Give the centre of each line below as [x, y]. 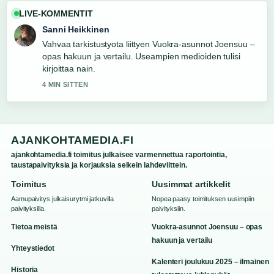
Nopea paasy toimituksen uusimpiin [203, 199]
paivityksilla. [28, 209]
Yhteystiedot [33, 248]
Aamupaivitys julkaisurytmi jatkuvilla [63, 199]
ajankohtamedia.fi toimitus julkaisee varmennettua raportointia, [119, 155]
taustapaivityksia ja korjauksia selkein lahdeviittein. [99, 165]
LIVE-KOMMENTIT [56, 13]
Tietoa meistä [34, 227]
